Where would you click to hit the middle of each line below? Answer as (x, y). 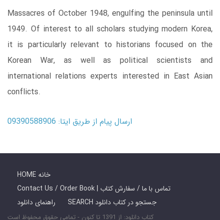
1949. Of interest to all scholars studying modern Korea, (110, 29)
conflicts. (24, 92)
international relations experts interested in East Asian (110, 76)
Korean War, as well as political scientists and (110, 60)
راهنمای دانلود (36, 202)
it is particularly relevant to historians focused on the (110, 45)
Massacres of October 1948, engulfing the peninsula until (110, 13)
